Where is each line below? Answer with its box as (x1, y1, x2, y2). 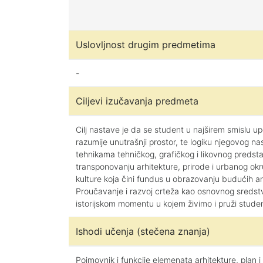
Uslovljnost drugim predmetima (76, 39, 215, 50)
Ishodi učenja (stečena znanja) (76, 225, 210, 237)
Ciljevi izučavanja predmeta (76, 95, 198, 107)
